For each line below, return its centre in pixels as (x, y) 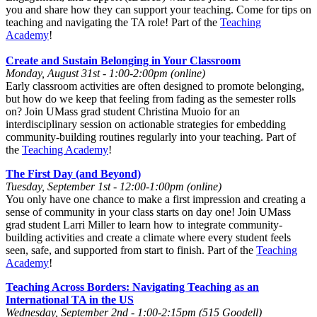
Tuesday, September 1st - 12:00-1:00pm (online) (114, 186)
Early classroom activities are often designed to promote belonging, (155, 86)
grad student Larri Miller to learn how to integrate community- (144, 224)
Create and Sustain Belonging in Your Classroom (123, 60)
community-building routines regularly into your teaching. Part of (151, 137)
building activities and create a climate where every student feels (148, 237)
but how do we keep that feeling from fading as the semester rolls (151, 98)
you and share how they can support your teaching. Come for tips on (158, 9)
